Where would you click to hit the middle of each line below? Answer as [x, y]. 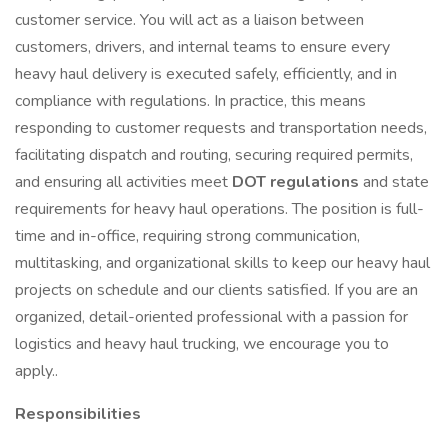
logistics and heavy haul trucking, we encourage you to [202, 344]
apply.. [36, 371]
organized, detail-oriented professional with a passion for [211, 317]
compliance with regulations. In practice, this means [190, 101]
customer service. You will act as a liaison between [189, 20]
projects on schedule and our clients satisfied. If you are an [216, 290]
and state [396, 182]
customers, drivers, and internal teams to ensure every [202, 47]
